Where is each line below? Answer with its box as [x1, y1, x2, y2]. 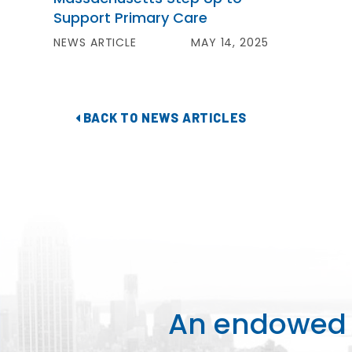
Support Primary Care [53, 8, 212, 27]
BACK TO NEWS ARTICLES [80, 110, 247, 125]
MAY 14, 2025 [190, 35, 269, 50]
